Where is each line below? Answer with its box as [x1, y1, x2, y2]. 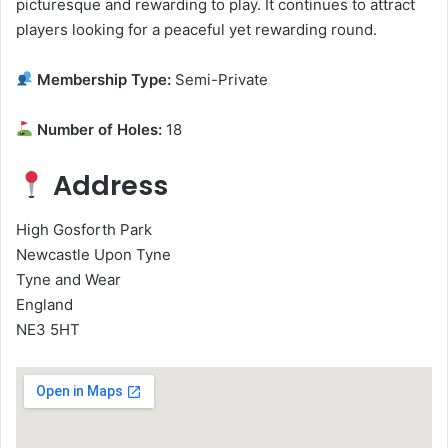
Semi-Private [171, 69, 269, 89]
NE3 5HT [16, 320, 80, 340]
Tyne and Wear [16, 270, 121, 290]
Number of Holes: [33, 119, 163, 139]
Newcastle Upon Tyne [16, 245, 171, 265]
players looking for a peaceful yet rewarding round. [16, 19, 377, 39]
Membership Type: [33, 69, 172, 89]
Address [46, 166, 168, 204]
